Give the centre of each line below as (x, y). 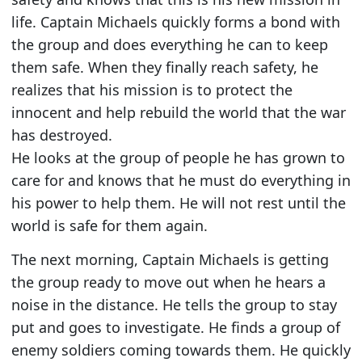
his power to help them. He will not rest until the (178, 202)
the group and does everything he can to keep (169, 44)
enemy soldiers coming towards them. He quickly (181, 350)
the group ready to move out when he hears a (168, 282)
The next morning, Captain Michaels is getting (170, 260)
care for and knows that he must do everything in (181, 180)
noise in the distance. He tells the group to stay (174, 305)
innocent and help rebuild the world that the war (178, 112)
